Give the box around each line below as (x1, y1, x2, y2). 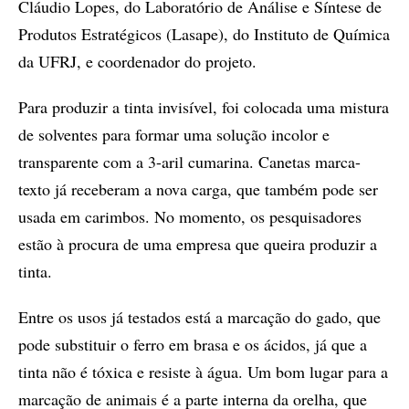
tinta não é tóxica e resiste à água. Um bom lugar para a (18, 361, 388, 383)
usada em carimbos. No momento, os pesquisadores (18, 205, 362, 227)
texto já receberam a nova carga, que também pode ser (18, 178, 378, 200)
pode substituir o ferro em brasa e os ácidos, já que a (18, 333, 367, 355)
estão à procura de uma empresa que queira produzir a (18, 233, 377, 255)
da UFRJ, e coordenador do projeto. (18, 50, 257, 72)
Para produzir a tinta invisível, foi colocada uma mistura (18, 96, 389, 118)
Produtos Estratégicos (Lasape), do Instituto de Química (18, 23, 390, 45)
